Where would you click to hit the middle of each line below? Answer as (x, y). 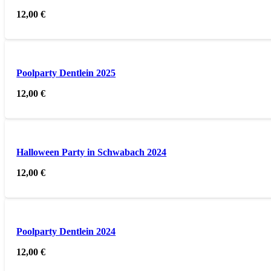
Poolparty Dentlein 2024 (66, 232)
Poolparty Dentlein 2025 (66, 73)
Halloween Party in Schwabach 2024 (92, 152)
